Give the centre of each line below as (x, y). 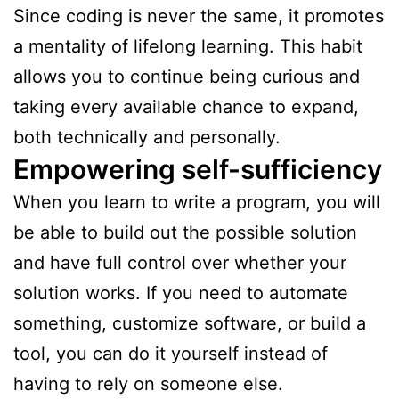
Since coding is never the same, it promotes (199, 16)
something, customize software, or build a (190, 323)
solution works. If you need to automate (181, 293)
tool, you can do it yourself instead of (171, 353)
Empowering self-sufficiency (198, 169)
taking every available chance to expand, (186, 106)
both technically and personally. (147, 137)
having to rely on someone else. (148, 383)
